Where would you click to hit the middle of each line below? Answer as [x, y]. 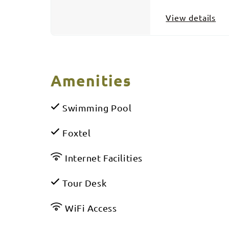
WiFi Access [90, 208]
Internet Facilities [102, 158]
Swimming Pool [96, 108]
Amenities [91, 81]
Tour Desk [83, 183]
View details [191, 18]
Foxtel [75, 133]
